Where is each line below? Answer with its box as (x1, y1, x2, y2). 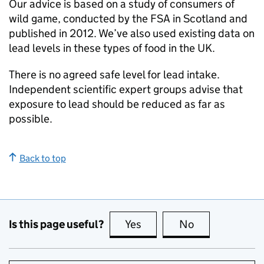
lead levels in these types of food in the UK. (9, 41, 215, 55)
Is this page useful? (9, 217, 104, 231)
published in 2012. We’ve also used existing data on (9, 27, 255, 40)
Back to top (19, 153, 66, 164)
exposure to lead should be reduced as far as (9, 97, 225, 111)
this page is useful (144, 217, 230, 231)
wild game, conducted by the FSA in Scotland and (9, 12, 247, 25)
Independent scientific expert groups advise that (9, 82, 243, 96)
